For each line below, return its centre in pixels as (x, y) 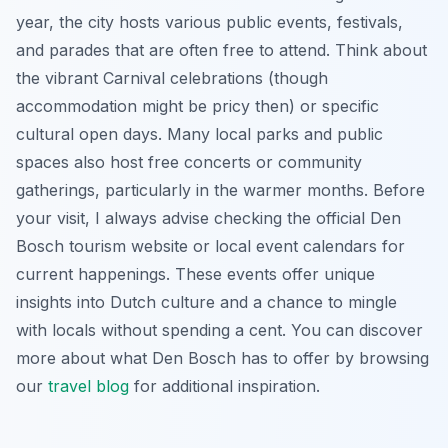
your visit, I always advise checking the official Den (208, 217)
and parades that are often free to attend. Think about (221, 49)
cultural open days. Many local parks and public (199, 133)
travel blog (88, 385)
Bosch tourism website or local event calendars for (210, 245)
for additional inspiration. (224, 385)
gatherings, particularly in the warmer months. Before (220, 189)
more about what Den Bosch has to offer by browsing (222, 357)
